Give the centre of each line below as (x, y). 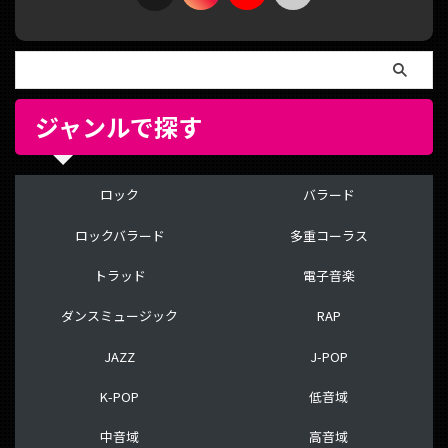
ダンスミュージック (119, 316)
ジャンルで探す (118, 126)
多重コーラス (328, 235)
